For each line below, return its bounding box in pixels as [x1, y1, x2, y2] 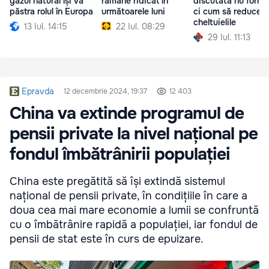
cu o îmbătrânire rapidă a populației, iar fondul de [10, 218, 258, 232]
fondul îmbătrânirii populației [10, 144, 230, 166]
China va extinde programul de [10, 103, 244, 125]
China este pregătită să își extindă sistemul [10, 175, 225, 189]
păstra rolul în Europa [10, 5, 93, 17]
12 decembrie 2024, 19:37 [64, 86, 147, 97]
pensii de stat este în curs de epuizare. [10, 232, 204, 246]
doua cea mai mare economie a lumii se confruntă [10, 204, 259, 217]
